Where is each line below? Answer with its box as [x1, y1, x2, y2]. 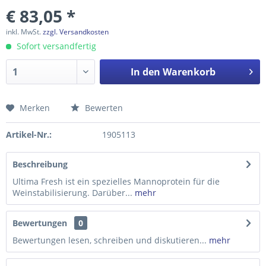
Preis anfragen [18, 108, 87, 121]
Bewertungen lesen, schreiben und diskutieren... [12, 235, 207, 246]
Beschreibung [12, 159, 68, 170]
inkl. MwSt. [6, 27, 43, 37]
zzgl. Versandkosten [43, 27, 109, 37]
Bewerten [83, 102, 123, 113]
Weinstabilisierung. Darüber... [12, 187, 132, 198]
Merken [20, 102, 50, 113]
